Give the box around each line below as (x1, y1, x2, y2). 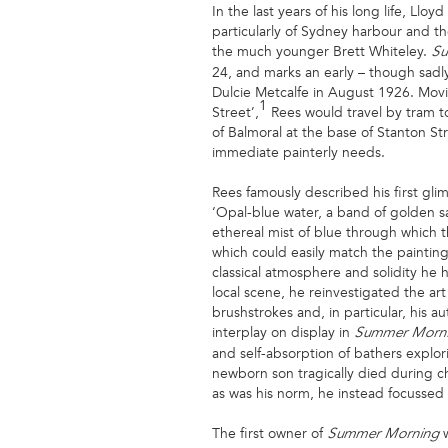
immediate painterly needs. (212, 143, 385, 161)
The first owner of (212, 424, 327, 442)
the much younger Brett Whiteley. (212, 42, 431, 60)
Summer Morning (327, 427, 443, 442)
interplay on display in (212, 323, 354, 341)
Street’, (212, 103, 259, 121)
